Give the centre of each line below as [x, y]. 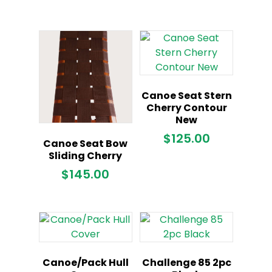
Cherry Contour [186, 107]
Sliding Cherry [86, 156]
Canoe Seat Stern [186, 95]
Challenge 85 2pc [186, 263]
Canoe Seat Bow [86, 144]
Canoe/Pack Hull [85, 263]
